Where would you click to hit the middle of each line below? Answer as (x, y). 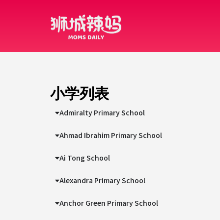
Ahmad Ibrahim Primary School (111, 135)
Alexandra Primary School (103, 180)
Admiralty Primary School (102, 112)
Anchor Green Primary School (109, 203)
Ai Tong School (85, 158)
